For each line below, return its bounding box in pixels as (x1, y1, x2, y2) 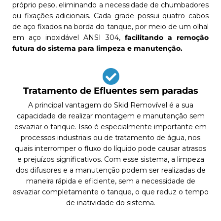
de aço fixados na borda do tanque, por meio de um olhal (12, 22, 209, 32)
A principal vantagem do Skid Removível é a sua (28, 101, 193, 110)
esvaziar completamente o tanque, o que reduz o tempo (12, 187, 209, 197)
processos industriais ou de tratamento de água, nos (21, 133, 200, 143)
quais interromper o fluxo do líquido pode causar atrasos (15, 144, 206, 153)
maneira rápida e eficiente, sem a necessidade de (26, 177, 195, 186)
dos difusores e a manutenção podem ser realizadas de (15, 166, 206, 175)
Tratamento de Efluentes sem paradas (23, 85, 198, 97)
